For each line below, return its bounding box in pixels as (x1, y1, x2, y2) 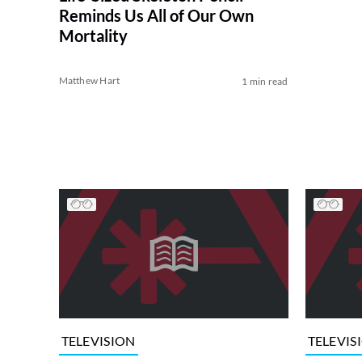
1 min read (242, 75, 288, 88)
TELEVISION (61, 332, 136, 348)
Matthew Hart (58, 74, 120, 87)
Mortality (58, 26, 128, 46)
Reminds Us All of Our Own (58, 6, 254, 26)
